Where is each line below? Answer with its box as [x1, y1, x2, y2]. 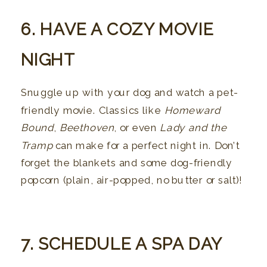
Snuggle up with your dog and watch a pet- [21, 87, 238, 99]
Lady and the [160, 122, 227, 134]
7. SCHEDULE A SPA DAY [21, 234, 223, 254]
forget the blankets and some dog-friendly [21, 157, 233, 169]
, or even [114, 122, 160, 134]
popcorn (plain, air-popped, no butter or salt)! [21, 175, 243, 187]
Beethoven [59, 122, 114, 134]
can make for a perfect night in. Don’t [52, 139, 240, 151]
